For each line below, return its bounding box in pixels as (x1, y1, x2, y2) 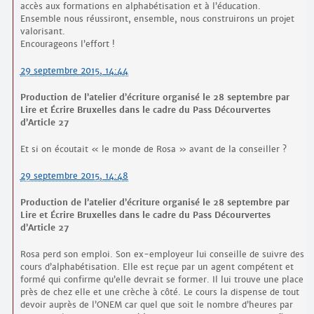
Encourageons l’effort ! (20, 39, 115, 50)
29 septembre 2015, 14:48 (20, 170, 128, 182)
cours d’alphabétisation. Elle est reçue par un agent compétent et (20, 261, 294, 273)
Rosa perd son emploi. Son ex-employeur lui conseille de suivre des (20, 249, 304, 260)
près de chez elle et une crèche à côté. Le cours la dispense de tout (20, 287, 299, 298)
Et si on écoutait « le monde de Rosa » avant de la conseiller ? (20, 144, 287, 155)
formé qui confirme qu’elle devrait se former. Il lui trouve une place (20, 274, 303, 285)
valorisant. (20, 26, 65, 37)
